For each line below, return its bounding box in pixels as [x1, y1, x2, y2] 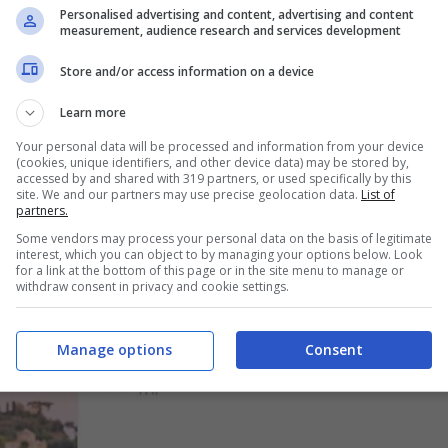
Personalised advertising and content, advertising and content [60, 6, 414, 23]
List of [361, 186, 395, 203]
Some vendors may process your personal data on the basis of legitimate [16, 230, 432, 247]
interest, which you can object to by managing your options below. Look [16, 246, 422, 263]
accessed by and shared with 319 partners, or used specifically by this [16, 170, 411, 187]
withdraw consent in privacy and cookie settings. [16, 278, 289, 295]
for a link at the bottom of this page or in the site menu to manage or [16, 262, 404, 279]
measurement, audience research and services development [60, 22, 401, 39]
